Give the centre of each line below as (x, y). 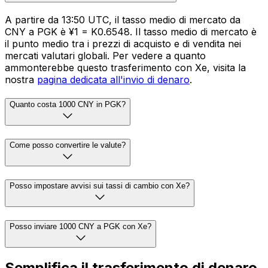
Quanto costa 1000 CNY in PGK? (68, 105)
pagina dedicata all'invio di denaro (113, 79)
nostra (21, 79)
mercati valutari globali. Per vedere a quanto (105, 55)
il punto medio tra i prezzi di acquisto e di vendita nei (123, 43)
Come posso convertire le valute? (68, 145)
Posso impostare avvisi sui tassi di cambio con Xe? (100, 185)
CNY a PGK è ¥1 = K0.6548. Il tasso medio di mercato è (131, 31)
